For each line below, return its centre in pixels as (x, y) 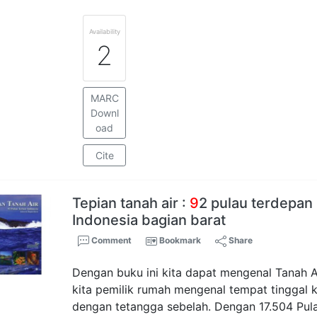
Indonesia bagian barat (149, 220)
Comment (111, 240)
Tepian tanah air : (131, 203)
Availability (104, 31)
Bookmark (180, 240)
